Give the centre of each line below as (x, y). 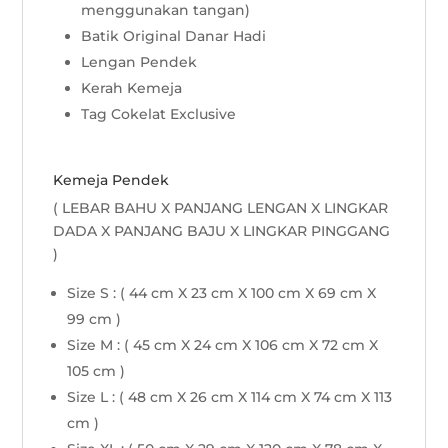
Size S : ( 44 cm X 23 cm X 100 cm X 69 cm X (222, 293)
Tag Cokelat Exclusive (159, 114)
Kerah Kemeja (132, 88)
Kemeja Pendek (111, 180)
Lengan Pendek (139, 62)
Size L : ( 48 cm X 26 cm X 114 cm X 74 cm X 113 (230, 397)
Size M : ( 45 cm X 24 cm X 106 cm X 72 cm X (223, 345)
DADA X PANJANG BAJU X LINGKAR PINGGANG (222, 231)
